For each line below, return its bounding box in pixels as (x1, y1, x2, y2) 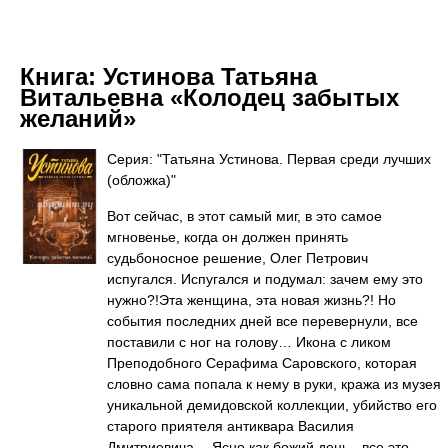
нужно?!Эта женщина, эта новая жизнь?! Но (107, 292, 396, 308)
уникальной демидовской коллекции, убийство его (107, 397, 437, 413)
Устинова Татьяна (103, 63, 317, 90)
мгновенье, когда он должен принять (107, 229, 348, 245)
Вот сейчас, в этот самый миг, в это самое (107, 208, 382, 224)
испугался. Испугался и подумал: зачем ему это (107, 271, 423, 287)
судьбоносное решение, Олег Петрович (107, 250, 368, 266)
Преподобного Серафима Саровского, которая (107, 355, 417, 371)
